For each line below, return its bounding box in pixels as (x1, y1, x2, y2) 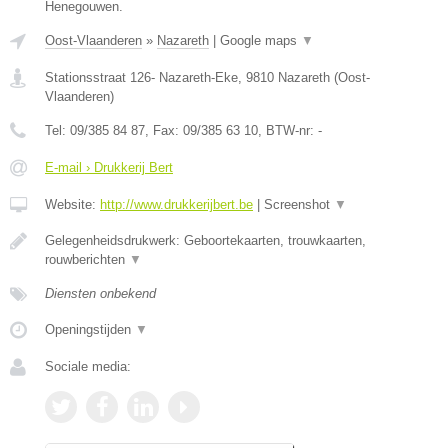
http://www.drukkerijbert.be (100, 196, 253, 212)
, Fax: (145, 122, 183, 138)
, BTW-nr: (258, 122, 318, 138)
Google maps (220, 32, 301, 48)
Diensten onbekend (45, 285, 156, 301)
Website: (45, 196, 100, 212)
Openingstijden (45, 321, 135, 337)
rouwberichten (45, 251, 129, 267)
